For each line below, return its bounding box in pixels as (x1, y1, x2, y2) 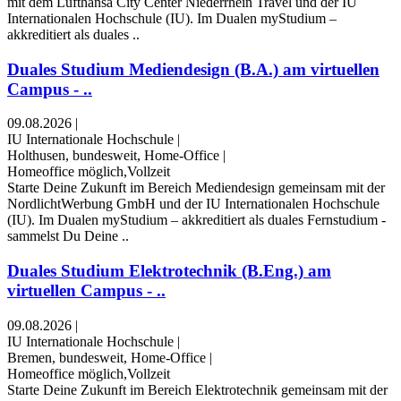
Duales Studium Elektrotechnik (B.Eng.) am (7, 261, 331, 281)
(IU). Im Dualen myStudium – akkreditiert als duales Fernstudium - (7, 212, 386, 228)
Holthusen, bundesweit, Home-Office (7, 148, 219, 164)
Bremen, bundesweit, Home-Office (7, 349, 206, 365)
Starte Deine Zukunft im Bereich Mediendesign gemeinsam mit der (7, 180, 385, 196)
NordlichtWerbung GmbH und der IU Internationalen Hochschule (7, 196, 380, 212)
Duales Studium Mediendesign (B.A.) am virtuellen (7, 59, 380, 79)
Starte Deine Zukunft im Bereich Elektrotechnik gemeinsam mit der (7, 381, 388, 397)
